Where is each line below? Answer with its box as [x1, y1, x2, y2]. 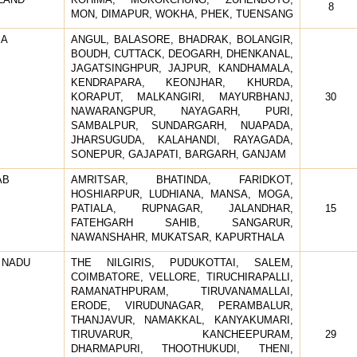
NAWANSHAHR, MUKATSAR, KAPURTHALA [70, 230, 284, 243]
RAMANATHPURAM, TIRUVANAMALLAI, [70, 284, 293, 297]
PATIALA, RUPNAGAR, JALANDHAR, [70, 202, 293, 214]
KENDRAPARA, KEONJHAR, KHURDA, [70, 76, 293, 88]
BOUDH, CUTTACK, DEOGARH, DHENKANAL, [70, 47, 293, 60]
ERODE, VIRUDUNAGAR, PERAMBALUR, [70, 299, 293, 312]
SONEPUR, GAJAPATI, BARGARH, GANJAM [70, 147, 286, 160]
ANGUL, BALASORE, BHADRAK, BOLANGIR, [70, 33, 293, 45]
